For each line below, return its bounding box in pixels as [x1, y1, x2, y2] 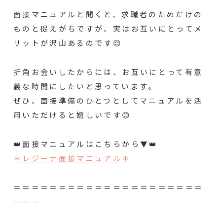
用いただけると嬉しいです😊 [13, 112, 132, 120]
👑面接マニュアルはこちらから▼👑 [13, 142, 158, 149]
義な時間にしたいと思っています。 [13, 84, 157, 92]
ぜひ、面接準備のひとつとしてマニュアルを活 [13, 98, 203, 106]
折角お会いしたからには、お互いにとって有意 [13, 70, 203, 77]
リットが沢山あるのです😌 [13, 40, 123, 48]
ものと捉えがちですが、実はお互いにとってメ [13, 26, 203, 34]
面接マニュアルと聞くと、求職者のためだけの [13, 12, 203, 20]
